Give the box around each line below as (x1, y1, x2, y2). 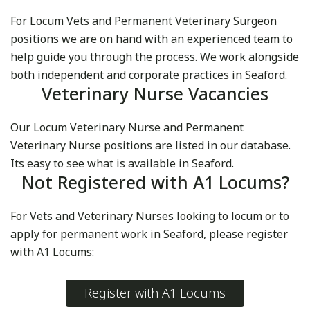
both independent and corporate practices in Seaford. (10, 67, 287, 83)
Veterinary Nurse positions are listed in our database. (10, 138, 291, 154)
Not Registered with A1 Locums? (21, 170, 289, 194)
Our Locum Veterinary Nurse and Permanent (10, 120, 244, 136)
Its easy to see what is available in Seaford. (10, 156, 234, 172)
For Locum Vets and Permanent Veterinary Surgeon (10, 13, 277, 29)
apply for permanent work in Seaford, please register (10, 226, 288, 242)
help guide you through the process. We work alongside (10, 49, 299, 65)
